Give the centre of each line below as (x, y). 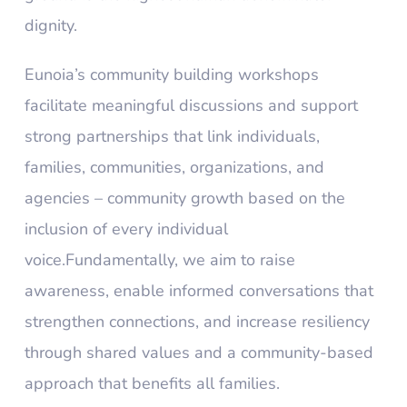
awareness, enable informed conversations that (199, 291)
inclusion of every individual (126, 229)
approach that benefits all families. (152, 384)
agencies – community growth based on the (184, 199)
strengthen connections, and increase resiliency (197, 322)
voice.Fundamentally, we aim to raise (159, 260)
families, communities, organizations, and (174, 168)
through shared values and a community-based (199, 353)
